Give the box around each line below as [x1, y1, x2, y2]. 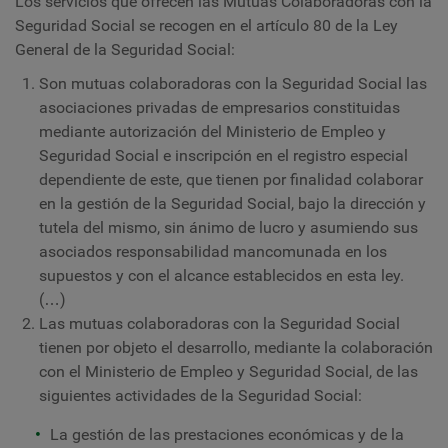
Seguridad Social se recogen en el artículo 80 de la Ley [15, 16, 398, 35]
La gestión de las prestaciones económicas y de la [50, 425, 404, 444]
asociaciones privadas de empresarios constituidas [39, 98, 400, 117]
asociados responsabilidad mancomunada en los [39, 242, 387, 261]
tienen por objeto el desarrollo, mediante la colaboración [39, 338, 433, 357]
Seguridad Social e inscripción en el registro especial [39, 146, 408, 165]
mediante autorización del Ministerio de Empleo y [39, 122, 386, 141]
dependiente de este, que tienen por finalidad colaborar [39, 170, 423, 189]
